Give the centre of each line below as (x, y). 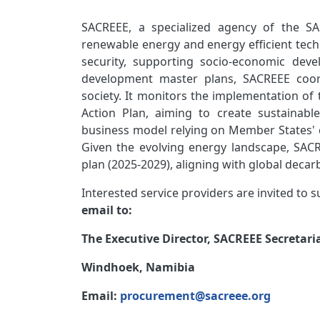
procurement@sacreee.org (195, 296)
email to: (107, 210)
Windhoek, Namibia (140, 267)
